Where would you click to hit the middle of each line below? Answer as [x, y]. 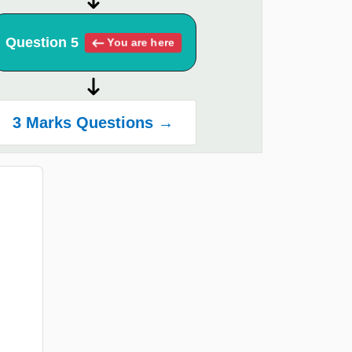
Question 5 [42, 43]
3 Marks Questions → [93, 123]
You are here [139, 42]
